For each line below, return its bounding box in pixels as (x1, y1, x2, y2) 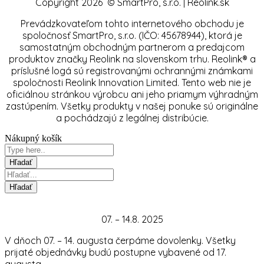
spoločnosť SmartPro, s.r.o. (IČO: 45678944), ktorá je (22, 29, 242, 41)
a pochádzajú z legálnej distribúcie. (55, 111, 209, 124)
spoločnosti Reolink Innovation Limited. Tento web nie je (13, 76, 251, 88)
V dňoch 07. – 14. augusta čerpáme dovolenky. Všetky (5, 234, 236, 246)
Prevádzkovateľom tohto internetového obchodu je (20, 17, 244, 29)
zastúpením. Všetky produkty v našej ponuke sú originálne (6, 100, 258, 112)
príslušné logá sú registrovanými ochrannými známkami (11, 64, 253, 77)
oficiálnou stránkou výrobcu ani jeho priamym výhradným (6, 88, 258, 100)
